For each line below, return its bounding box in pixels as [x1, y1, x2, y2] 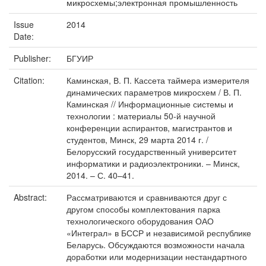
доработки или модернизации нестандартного [66, 251, 247, 262]
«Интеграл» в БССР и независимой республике [66, 227, 251, 239]
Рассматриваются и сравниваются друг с [66, 191, 227, 203]
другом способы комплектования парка [66, 203, 220, 215]
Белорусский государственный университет [66, 145, 236, 157]
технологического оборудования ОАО [66, 215, 214, 227]
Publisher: [14, 52, 53, 64]
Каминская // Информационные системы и [66, 98, 233, 110]
